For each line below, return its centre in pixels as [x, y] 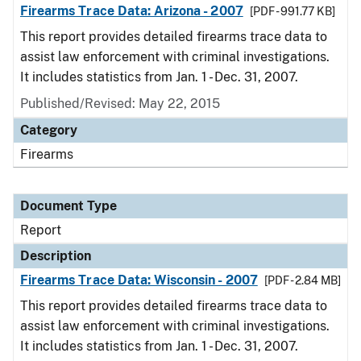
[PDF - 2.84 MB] [302, 280]
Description [56, 256]
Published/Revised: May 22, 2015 [120, 104]
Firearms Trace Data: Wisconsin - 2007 [139, 280]
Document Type [68, 206]
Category [49, 130]
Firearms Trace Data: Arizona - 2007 [132, 11]
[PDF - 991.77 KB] [292, 11]
